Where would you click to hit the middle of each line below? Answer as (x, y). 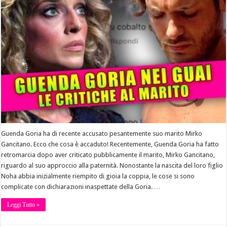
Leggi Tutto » (24, 205)
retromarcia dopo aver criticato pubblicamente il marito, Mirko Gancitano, (108, 155)
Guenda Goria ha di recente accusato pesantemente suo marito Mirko (102, 134)
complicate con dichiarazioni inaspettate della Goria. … (81, 187)
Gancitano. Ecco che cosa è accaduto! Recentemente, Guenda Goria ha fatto (110, 144)
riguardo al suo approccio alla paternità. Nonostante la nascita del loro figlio (112, 166)
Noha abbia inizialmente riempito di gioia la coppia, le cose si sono (98, 176)
